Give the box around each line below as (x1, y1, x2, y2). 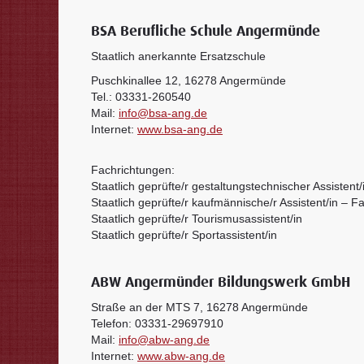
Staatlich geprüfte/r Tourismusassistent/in (91, 212, 302, 225)
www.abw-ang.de (137, 349, 225, 362)
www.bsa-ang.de (137, 123, 223, 136)
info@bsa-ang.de (119, 106, 207, 119)
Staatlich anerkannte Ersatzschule (91, 50, 266, 63)
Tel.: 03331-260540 (91, 90, 191, 103)
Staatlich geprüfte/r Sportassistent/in (91, 228, 277, 241)
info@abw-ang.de (119, 333, 210, 346)
